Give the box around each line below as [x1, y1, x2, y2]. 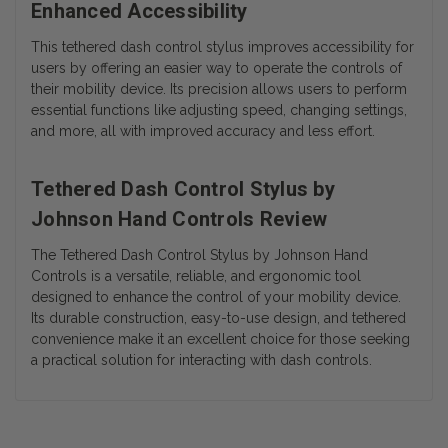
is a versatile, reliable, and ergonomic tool [87, 268, 361, 285]
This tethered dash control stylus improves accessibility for [31, 39, 414, 56]
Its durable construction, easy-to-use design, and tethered [31, 310, 406, 327]
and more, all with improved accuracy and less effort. [31, 123, 375, 140]
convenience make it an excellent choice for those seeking [31, 331, 410, 348]
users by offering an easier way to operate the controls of [31, 60, 402, 77]
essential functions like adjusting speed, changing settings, [31, 102, 407, 119]
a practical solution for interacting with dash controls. [31, 352, 372, 369]
